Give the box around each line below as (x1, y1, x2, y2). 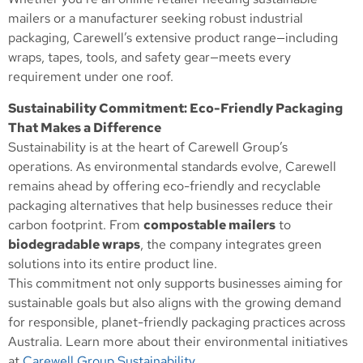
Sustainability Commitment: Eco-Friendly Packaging (8, 99, 343, 117)
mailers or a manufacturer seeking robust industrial (8, 10, 303, 28)
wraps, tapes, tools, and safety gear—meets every (8, 49, 291, 66)
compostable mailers (143, 216, 275, 233)
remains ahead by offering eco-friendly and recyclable (8, 177, 321, 194)
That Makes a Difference (8, 118, 161, 136)
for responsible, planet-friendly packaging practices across (8, 313, 345, 331)
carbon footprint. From (8, 216, 143, 233)
